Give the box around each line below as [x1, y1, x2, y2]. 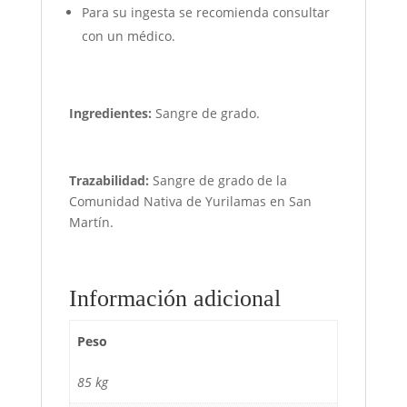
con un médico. [81, 26, 175, 45]
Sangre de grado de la [148, 171, 287, 189]
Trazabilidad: [68, 171, 149, 189]
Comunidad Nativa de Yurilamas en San [68, 192, 312, 210]
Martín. [68, 213, 114, 231]
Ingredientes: [68, 104, 152, 122]
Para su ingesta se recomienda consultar [81, 3, 330, 21]
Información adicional [68, 284, 281, 312]
